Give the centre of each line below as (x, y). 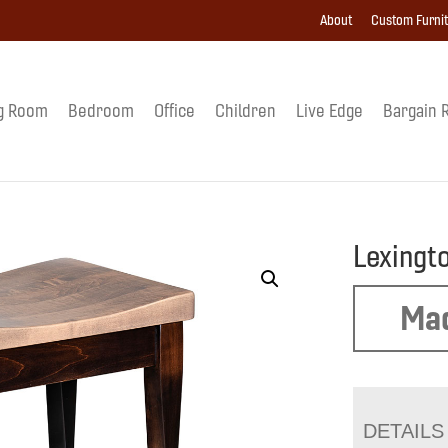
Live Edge (329, 110)
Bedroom (100, 110)
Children (245, 110)
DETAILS (404, 430)
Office (174, 110)
